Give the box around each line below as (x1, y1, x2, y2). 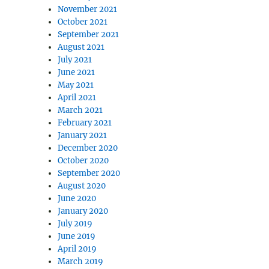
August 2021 (58, 42, 105, 53)
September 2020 (58, 168, 121, 179)
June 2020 (58, 193, 97, 204)
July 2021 (58, 55, 92, 65)
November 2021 (58, 4, 118, 15)
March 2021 (58, 105, 103, 116)
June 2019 (58, 231, 96, 242)
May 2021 (58, 80, 94, 91)
